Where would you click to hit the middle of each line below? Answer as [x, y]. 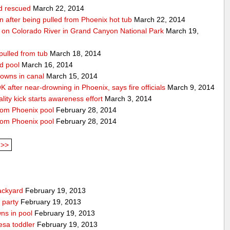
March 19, [181, 31]
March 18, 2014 [75, 53]
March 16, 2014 [46, 64]
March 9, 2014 [190, 87]
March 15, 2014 [71, 76]
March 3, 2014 [128, 98]
